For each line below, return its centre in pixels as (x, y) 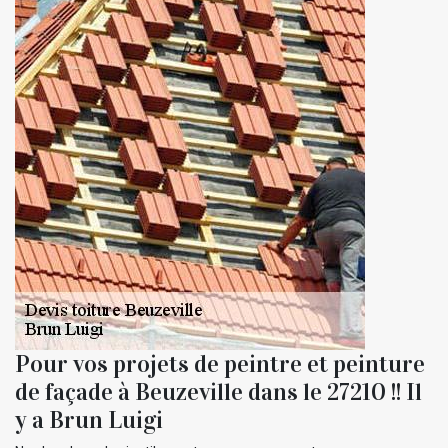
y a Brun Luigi (89, 419)
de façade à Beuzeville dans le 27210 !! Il (218, 391)
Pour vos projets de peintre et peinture (220, 363)
